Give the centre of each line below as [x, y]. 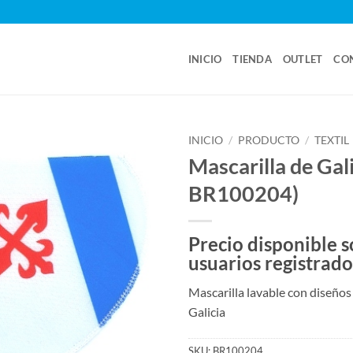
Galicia [207, 311]
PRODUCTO [269, 140]
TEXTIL [332, 140]
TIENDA [252, 59]
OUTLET [303, 59]
